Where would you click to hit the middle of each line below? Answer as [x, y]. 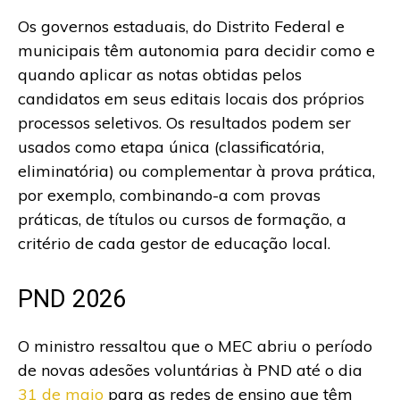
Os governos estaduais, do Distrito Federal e [181, 27]
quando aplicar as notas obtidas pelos [160, 75]
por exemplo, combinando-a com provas [169, 196]
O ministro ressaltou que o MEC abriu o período [195, 346]
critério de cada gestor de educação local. [174, 244]
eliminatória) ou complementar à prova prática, [196, 171]
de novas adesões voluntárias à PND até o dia [190, 371]
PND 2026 [72, 300]
